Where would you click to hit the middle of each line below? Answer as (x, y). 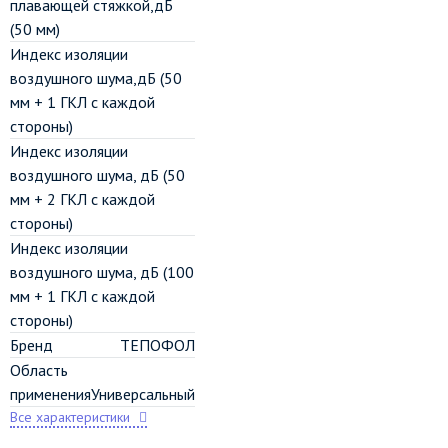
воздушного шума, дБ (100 (102, 272)
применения (50, 394)
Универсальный (143, 394)
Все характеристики (70, 417)
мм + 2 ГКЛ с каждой (82, 199)
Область (39, 370)
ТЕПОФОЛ (157, 345)
